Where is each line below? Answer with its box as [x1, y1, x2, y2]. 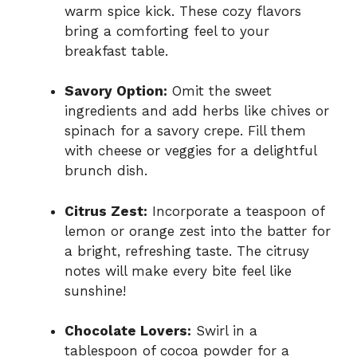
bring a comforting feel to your [65, 22, 269, 39]
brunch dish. [65, 163, 147, 179]
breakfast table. [65, 42, 168, 59]
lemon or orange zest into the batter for [65, 222, 331, 239]
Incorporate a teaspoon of [147, 202, 324, 219]
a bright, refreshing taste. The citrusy [65, 242, 309, 259]
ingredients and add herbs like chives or [65, 103, 329, 120]
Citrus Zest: [65, 202, 147, 219]
